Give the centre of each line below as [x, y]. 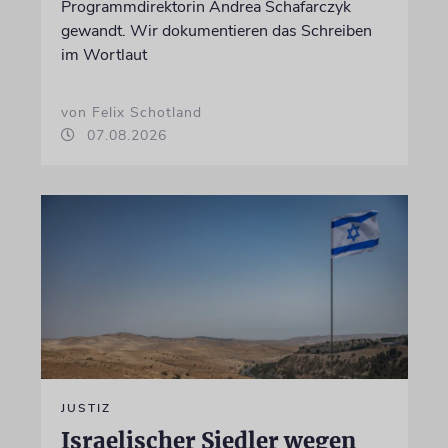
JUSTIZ [85, 407]
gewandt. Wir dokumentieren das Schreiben [216, 31]
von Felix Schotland [131, 112]
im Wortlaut [103, 55]
